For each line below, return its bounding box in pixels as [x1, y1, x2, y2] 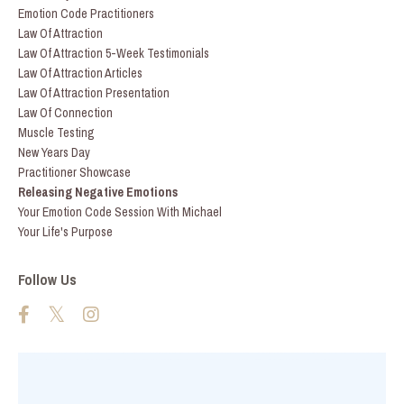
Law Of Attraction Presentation [18, 85, 170, 101]
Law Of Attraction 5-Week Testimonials [18, 45, 209, 61]
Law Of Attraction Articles [18, 65, 142, 81]
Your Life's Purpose [18, 224, 113, 240]
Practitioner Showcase [18, 164, 131, 180]
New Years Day [18, 144, 90, 161]
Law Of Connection [18, 105, 113, 121]
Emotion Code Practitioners [18, 5, 154, 22]
